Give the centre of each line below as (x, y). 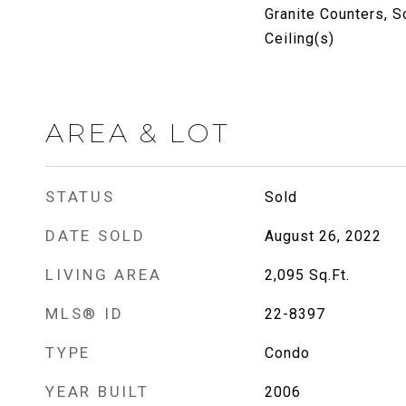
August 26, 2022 (323, 236)
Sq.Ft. (329, 275)
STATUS (80, 197)
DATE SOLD (96, 236)
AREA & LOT (138, 133)
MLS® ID (85, 314)
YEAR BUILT (97, 391)
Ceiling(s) (299, 39)
